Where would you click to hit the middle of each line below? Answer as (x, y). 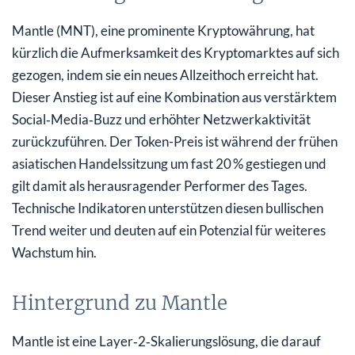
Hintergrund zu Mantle (120, 303)
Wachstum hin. (54, 252)
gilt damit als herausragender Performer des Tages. (160, 185)
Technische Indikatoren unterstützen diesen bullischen (168, 208)
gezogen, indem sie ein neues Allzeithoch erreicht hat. (165, 74)
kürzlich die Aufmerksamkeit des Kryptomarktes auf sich (176, 52)
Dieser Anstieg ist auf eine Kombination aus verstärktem (174, 97)
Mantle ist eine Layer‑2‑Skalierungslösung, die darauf (166, 341)
